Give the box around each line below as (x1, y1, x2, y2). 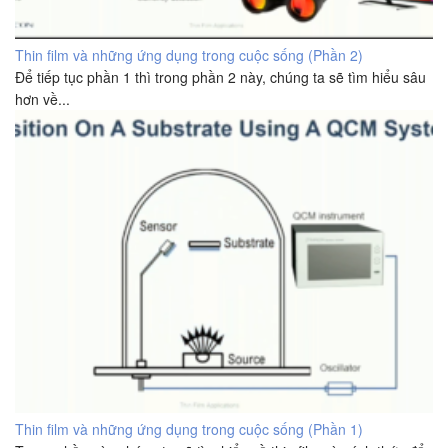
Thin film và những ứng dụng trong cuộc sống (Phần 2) (15, 44, 363, 65)
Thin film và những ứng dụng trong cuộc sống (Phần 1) (15, 418, 363, 439)
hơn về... (15, 88, 70, 109)
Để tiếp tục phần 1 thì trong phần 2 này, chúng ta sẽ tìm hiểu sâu (15, 66, 426, 87)
